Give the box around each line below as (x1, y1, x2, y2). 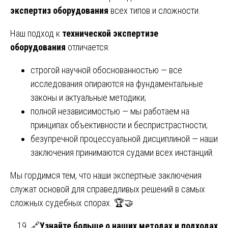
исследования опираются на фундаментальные (31, 78, 203, 89)
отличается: (66, 41, 109, 52)
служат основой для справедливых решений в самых (10, 183, 205, 194)
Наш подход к (10, 27, 62, 39)
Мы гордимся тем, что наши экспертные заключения (10, 169, 202, 181)
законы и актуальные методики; (31, 92, 146, 103)
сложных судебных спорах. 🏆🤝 (10, 197, 133, 208)
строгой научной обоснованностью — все (31, 64, 182, 75)
